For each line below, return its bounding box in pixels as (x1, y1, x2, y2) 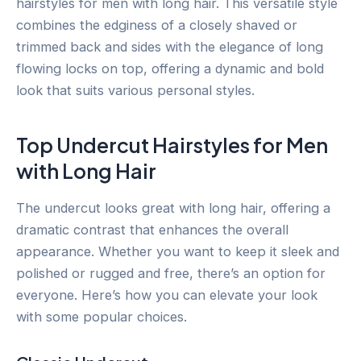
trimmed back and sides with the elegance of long (16, 39, 323, 56)
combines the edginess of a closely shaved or (16, 17, 297, 34)
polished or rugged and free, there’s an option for (16, 265, 326, 282)
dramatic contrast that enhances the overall (16, 222, 288, 239)
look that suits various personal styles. (16, 82, 255, 99)
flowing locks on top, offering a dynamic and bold (16, 60, 324, 77)
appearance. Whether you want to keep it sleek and (16, 243, 339, 260)
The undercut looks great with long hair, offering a (16, 200, 330, 217)
